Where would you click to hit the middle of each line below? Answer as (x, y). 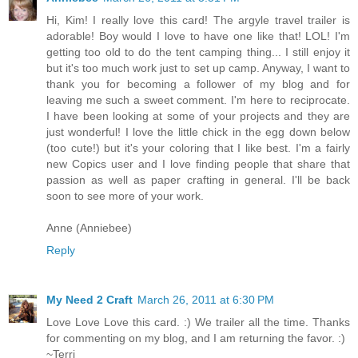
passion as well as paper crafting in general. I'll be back (198, 180)
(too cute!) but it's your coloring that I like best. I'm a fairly (198, 148)
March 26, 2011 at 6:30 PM (206, 300)
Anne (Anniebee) (89, 228)
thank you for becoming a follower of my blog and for (198, 84)
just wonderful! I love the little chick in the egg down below (198, 132)
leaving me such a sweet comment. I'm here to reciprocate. (198, 100)
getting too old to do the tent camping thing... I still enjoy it (198, 52)
